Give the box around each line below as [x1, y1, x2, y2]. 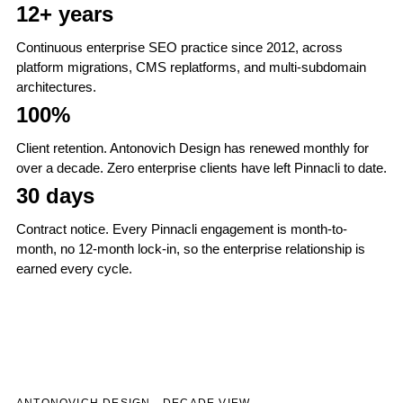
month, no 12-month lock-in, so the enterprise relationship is [15, 241, 365, 256]
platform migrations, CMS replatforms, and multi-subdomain [15, 59, 366, 75]
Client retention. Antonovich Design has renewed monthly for [15, 140, 369, 156]
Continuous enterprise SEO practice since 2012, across [15, 40, 343, 55]
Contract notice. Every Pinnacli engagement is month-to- [15, 221, 347, 237]
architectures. [15, 79, 96, 94]
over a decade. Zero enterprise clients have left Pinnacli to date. [15, 160, 387, 175]
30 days [15, 184, 94, 208]
